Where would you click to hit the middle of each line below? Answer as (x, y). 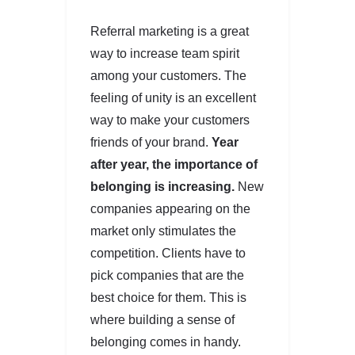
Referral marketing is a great (170, 31)
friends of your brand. (151, 142)
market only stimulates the (163, 231)
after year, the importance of (174, 164)
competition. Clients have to (168, 253)
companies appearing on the (170, 208)
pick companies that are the (167, 275)
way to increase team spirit (165, 53)
